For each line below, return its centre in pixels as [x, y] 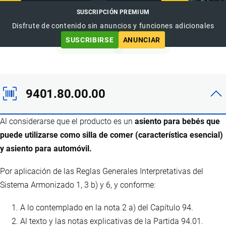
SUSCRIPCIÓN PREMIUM [113, 12]
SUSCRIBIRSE [90, 40]
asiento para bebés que [177, 121]
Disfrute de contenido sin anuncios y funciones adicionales [113, 25]
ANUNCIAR [142, 40]
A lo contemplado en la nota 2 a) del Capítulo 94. [107, 207]
